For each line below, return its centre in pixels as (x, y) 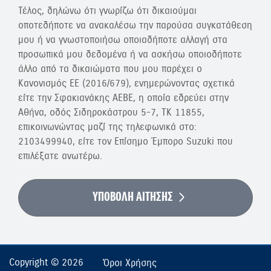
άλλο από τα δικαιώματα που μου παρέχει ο (110, 69)
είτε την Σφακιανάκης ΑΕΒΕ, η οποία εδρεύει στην (123, 98)
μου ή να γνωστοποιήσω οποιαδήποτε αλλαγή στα (123, 40)
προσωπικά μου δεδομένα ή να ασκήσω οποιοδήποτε (130, 54)
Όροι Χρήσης (129, 263)
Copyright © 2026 (46, 262)
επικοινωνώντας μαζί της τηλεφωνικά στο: (107, 127)
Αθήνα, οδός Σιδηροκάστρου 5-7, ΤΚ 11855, (111, 113)
